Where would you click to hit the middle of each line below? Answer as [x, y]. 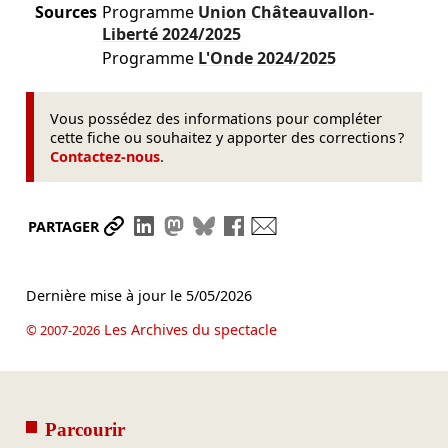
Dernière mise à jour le [105, 296]
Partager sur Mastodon [280, 226]
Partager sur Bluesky [301, 226]
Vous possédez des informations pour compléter [216, 118]
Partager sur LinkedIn [245, 226]
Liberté [131, 34]
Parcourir [84, 429]
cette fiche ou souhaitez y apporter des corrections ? [227, 137]
